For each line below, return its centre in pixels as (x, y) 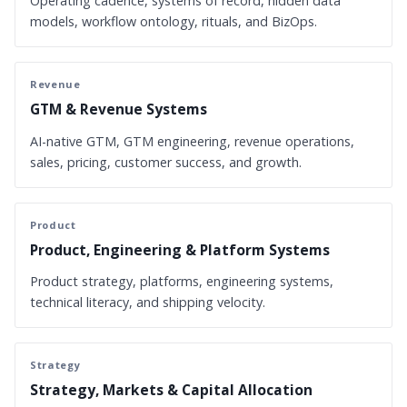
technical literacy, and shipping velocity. (148, 302)
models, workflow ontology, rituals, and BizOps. (174, 22)
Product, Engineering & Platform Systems (180, 249)
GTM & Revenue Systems (119, 109)
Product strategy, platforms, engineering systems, (182, 281)
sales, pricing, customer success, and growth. (166, 162)
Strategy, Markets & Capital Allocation (171, 389)
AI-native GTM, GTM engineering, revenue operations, (192, 141)
